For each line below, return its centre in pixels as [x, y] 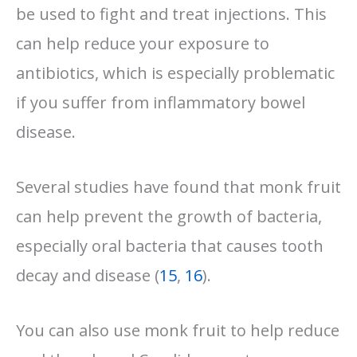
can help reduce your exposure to [143, 43]
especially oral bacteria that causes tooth [170, 245]
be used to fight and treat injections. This [171, 14]
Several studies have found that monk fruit [178, 186]
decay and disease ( [88, 275]
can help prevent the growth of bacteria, [169, 216]
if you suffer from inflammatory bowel [161, 102]
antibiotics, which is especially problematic [175, 73]
